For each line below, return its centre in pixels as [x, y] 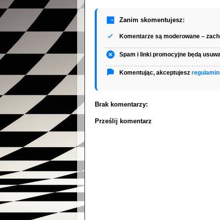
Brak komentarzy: [121, 105]
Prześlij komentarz [123, 121]
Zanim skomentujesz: [152, 20]
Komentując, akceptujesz [155, 73]
